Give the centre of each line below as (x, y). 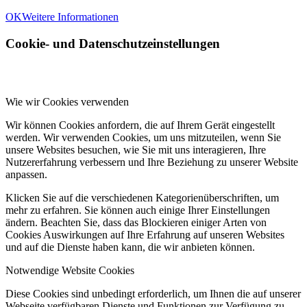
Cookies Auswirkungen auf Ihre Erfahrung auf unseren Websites (145, 234)
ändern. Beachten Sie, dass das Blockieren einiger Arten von (136, 222)
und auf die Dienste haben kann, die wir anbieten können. (130, 247)
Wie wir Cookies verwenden (67, 101)
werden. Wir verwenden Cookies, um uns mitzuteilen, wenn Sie (143, 137)
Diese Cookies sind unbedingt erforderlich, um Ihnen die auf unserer (153, 293)
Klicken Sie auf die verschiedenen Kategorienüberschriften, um (142, 197)
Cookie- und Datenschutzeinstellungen (113, 43)
